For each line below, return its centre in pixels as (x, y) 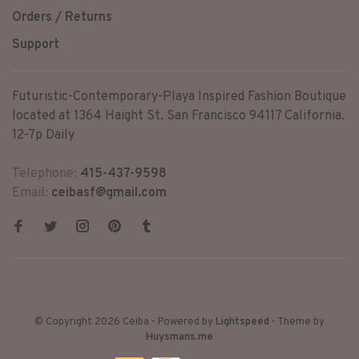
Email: (32, 193)
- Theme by (297, 322)
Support (36, 45)
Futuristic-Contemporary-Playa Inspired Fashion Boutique (179, 97)
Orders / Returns (62, 18)
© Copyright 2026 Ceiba (93, 322)
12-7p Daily (43, 135)
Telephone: (46, 174)
